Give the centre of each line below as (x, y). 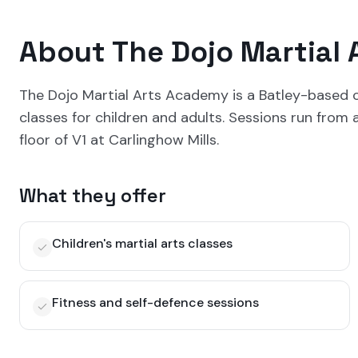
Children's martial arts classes (142, 243)
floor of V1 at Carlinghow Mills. (119, 140)
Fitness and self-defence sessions (155, 302)
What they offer (93, 195)
